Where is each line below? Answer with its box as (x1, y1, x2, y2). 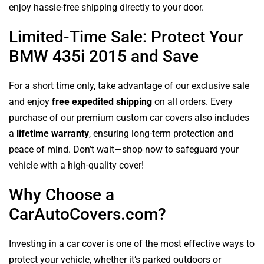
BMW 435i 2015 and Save (9, 47, 199, 66)
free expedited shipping (52, 96, 152, 107)
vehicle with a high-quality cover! (9, 160, 144, 171)
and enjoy (9, 96, 52, 107)
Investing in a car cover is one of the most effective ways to (9, 238, 255, 249)
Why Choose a (9, 185, 114, 204)
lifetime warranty (16, 128, 89, 139)
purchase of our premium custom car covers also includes (9, 112, 249, 123)
